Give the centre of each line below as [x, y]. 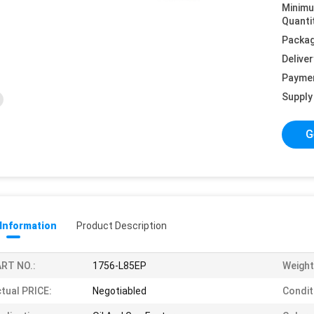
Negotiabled [120, 291]
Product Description [122, 226]
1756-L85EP [120, 266]
